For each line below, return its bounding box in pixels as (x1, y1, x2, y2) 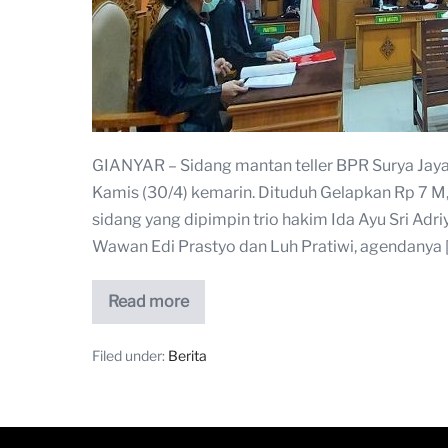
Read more (108, 291, 189, 311)
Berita (168, 346, 207, 364)
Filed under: (92, 346, 165, 364)
